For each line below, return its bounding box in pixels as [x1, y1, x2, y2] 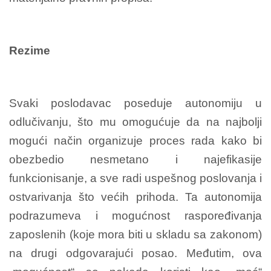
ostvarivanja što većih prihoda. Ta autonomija [9, 190, 262, 203]
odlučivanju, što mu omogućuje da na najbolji [9, 115, 262, 128]
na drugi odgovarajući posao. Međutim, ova [9, 246, 262, 260]
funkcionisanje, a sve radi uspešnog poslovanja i [9, 171, 262, 184]
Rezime [9, 44, 50, 57]
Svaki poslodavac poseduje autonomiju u [9, 96, 262, 109]
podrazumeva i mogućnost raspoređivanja [9, 209, 262, 222]
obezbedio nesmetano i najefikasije [9, 152, 262, 166]
